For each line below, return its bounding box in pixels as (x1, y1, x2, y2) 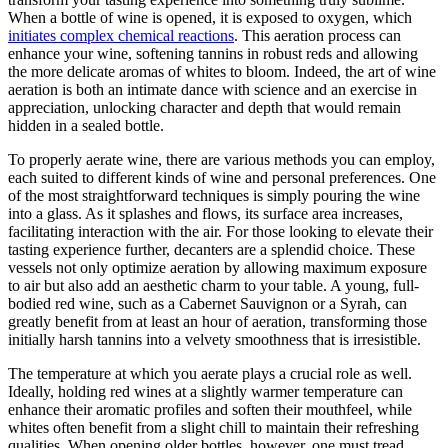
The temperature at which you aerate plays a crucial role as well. (8, 364, 412, 382)
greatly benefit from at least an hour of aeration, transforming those (8, 312, 427, 330)
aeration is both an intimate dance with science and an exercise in (8, 80, 417, 98)
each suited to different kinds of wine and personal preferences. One (8, 168, 436, 186)
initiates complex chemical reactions (8, 26, 234, 44)
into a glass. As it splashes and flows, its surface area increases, (8, 204, 403, 222)
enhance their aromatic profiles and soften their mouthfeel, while (8, 400, 412, 418)
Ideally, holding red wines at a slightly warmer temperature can (8, 382, 403, 400)
